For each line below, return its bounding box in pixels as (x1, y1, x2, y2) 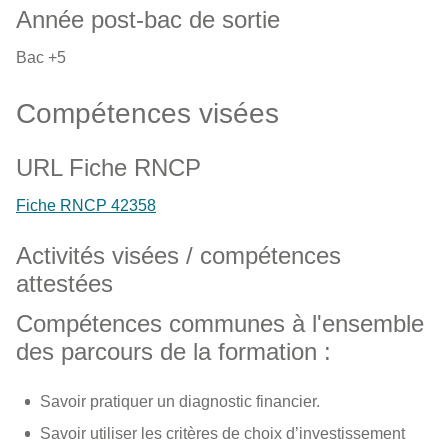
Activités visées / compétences (16, 242, 341, 269)
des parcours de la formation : (16, 338, 331, 365)
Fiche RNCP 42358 (16, 197, 156, 214)
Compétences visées (16, 98, 279, 129)
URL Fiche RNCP (16, 154, 201, 181)
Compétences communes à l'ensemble (16, 310, 424, 337)
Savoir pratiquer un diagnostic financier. (40, 393, 320, 410)
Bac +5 (16, 49, 66, 66)
